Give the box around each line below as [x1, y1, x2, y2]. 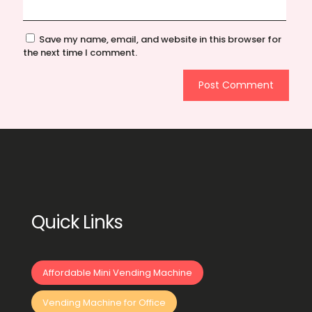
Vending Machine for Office [42, 296, 166, 310]
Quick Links [31, 210, 123, 235]
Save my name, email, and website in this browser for [39, 33, 281, 47]
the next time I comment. [23, 46, 137, 60]
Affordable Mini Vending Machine [42, 266, 192, 280]
